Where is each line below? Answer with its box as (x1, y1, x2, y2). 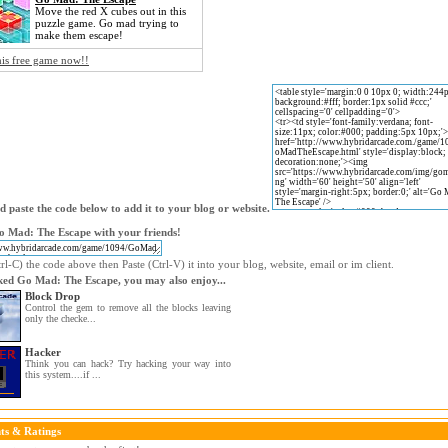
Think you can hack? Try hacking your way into (25, 358, 231, 369)
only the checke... (25, 313, 96, 324)
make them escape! (35, 29, 123, 41)
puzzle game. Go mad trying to (35, 17, 179, 29)
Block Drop (25, 290, 80, 302)
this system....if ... (25, 369, 101, 380)
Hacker (25, 346, 61, 358)
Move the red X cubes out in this (35, 5, 186, 17)
